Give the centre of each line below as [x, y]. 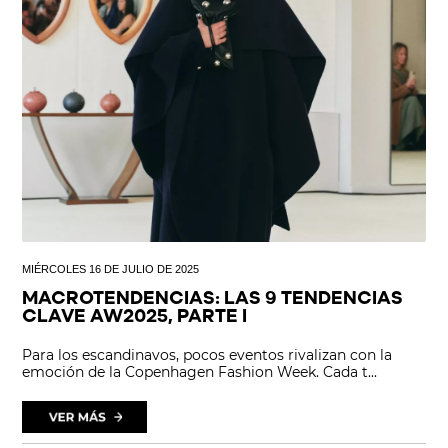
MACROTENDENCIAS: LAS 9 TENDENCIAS [213, 299]
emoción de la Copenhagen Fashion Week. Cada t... [200, 371]
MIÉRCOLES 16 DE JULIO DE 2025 [111, 268]
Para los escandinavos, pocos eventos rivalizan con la [207, 354]
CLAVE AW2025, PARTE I [135, 317]
